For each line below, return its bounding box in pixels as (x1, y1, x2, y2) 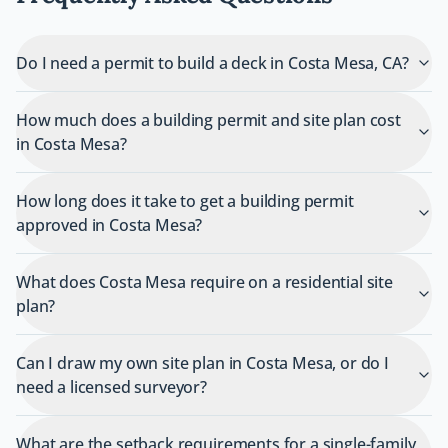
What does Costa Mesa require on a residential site (16, 271, 393, 294)
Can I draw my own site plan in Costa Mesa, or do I (16, 352, 389, 375)
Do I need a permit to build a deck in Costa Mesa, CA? (16, 52, 409, 75)
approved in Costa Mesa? (16, 214, 203, 237)
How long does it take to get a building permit (16, 190, 354, 213)
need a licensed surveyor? (16, 376, 207, 399)
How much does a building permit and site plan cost (16, 109, 401, 132)
